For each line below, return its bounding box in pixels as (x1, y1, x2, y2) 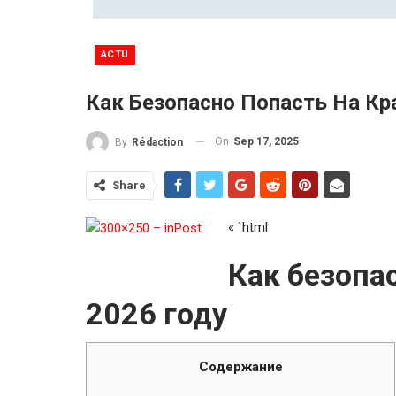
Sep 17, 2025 (233, 134, 299, 148)
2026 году (86, 295, 227, 331)
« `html (228, 218, 268, 235)
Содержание (198, 358, 283, 375)
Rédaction (132, 135, 183, 148)
